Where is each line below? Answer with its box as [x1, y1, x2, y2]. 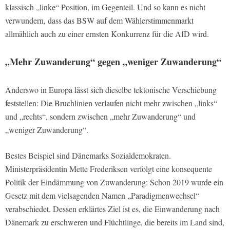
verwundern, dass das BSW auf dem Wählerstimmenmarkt [5, 14, 194, 26]
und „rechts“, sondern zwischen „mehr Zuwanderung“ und [5, 110, 196, 122]
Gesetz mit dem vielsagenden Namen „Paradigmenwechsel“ [5, 189, 199, 201]
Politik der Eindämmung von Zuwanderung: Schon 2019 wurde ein [5, 176, 223, 187]
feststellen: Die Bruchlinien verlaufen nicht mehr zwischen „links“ [5, 97, 217, 108]
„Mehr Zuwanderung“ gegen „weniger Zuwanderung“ [5, 54, 221, 68]
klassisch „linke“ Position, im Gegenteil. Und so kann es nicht [5, 1, 205, 12]
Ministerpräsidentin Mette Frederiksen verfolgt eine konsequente [5, 163, 212, 174]
